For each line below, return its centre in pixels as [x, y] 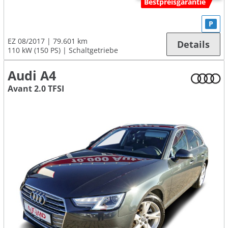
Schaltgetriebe [93, 50]
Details [193, 44]
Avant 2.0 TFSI [36, 88]
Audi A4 [32, 75]
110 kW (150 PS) [34, 50]
